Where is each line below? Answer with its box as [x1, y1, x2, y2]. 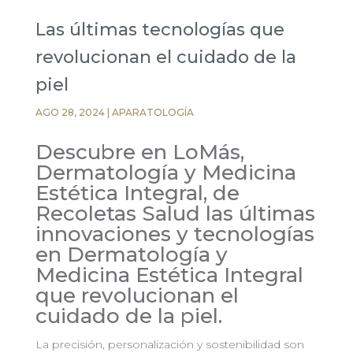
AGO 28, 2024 [35, 106, 105, 119]
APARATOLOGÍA [111, 106, 194, 119]
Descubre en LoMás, [35, 139, 244, 165]
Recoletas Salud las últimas [35, 201, 315, 227]
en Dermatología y [35, 242, 228, 268]
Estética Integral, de [35, 180, 240, 206]
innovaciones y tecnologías [35, 221, 314, 247]
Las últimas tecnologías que [35, 19, 284, 41]
